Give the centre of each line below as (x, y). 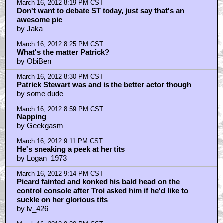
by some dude (40, 94)
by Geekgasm (40, 126)
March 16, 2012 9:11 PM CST (59, 142)
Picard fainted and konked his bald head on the (98, 182)
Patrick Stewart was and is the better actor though (104, 85)
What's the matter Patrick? (63, 52)
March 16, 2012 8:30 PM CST (60, 77)
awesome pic (39, 20)
